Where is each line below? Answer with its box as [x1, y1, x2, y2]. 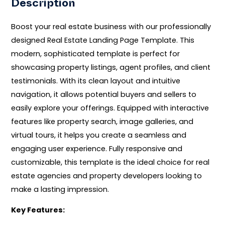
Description [11, 2, 76, 8]
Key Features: [11, 205, 65, 215]
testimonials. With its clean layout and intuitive [11, 75, 181, 86]
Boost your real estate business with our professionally [11, 21, 211, 32]
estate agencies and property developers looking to [11, 170, 202, 181]
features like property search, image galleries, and [11, 116, 194, 127]
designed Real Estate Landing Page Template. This [11, 35, 195, 45]
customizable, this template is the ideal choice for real [11, 157, 210, 167]
